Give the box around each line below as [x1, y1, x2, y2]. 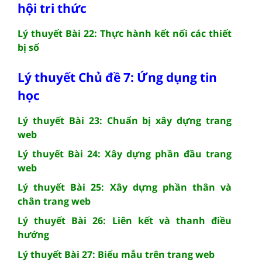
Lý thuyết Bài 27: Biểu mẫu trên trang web [18, 247, 215, 261]
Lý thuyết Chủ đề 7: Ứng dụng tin [18, 68, 217, 85]
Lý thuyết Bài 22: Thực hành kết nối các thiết [18, 26, 232, 40]
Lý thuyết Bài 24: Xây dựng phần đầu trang [18, 147, 232, 160]
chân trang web [18, 194, 91, 208]
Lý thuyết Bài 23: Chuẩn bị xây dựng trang [18, 113, 232, 127]
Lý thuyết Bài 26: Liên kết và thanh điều [18, 213, 232, 227]
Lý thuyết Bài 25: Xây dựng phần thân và [18, 180, 232, 194]
